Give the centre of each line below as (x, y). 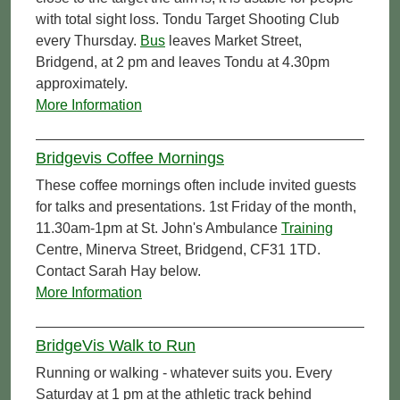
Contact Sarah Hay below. (118, 271)
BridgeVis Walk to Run (116, 345)
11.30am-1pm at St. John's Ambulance (158, 228)
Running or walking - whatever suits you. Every (184, 372)
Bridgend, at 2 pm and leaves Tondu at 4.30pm (183, 62)
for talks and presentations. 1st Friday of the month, (196, 206)
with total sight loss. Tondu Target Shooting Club (187, 19)
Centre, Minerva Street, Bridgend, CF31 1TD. (178, 249)
